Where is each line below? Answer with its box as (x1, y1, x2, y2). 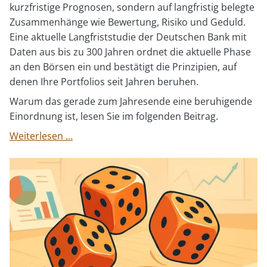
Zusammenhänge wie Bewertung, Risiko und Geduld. (10, 15, 246, 29)
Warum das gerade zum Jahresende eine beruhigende (10, 95, 252, 108)
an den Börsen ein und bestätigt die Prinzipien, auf (10, 60, 237, 73)
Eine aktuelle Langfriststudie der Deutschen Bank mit (10, 30, 247, 44)
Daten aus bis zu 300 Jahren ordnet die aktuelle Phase (10, 45, 251, 58)
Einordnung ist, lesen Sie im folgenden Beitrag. (10, 110, 218, 123)
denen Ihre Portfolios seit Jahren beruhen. (10, 75, 198, 88)
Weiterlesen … (10, 129, 73, 142)
